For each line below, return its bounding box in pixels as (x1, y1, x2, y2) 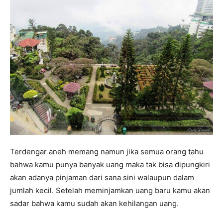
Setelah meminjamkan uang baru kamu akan (56, 186, 210, 196)
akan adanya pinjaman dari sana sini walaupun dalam (10, 173, 194, 183)
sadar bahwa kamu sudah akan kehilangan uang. (10, 199, 179, 209)
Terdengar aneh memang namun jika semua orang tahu (10, 147, 204, 157)
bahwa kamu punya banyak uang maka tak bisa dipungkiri (10, 160, 210, 170)
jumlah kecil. (10, 186, 56, 196)
